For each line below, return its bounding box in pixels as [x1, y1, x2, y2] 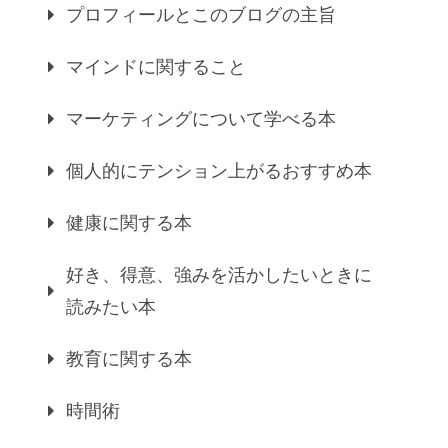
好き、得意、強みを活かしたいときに [66, 264, 372, 285]
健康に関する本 [66, 212, 192, 233]
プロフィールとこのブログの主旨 [66, 4, 336, 25]
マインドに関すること [66, 56, 246, 77]
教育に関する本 [66, 348, 192, 369]
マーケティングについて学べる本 [66, 108, 336, 129]
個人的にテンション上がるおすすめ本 [66, 160, 372, 181]
